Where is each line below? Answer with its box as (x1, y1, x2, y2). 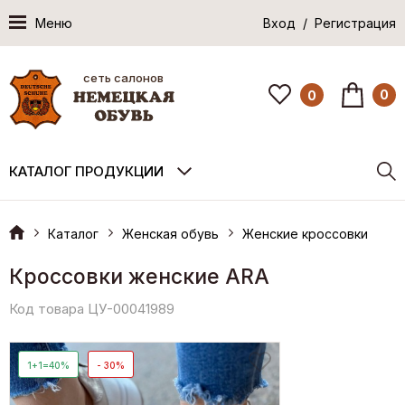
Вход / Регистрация (263, 15, 396, 31)
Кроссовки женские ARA (9, 263, 269, 289)
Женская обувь (122, 225, 219, 241)
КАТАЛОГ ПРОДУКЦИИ (9, 162, 164, 180)
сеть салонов (83, 70, 165, 85)
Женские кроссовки (242, 225, 368, 241)
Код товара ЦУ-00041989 (9, 299, 174, 317)
